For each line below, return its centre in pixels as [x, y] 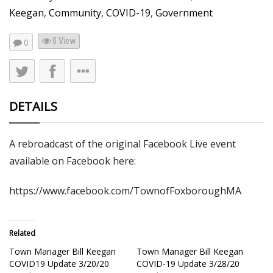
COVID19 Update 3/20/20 [59, 264]
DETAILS [33, 107]
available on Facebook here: [73, 161]
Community [75, 12]
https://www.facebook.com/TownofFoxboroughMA [125, 191]
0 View [64, 41]
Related [22, 233]
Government [184, 12]
